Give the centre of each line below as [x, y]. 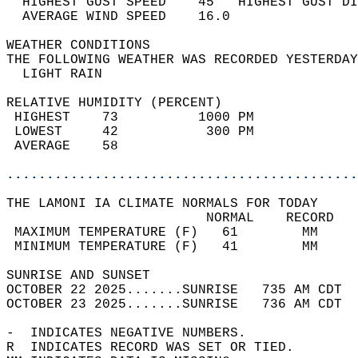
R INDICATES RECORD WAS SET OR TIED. [158, 348]
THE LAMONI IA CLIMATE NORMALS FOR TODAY [170, 204]
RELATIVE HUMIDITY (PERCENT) [122, 103]
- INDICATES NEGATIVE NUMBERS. [134, 333]
